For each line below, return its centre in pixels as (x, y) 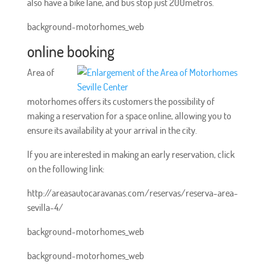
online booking (71, 51)
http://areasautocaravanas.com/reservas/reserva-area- (132, 193)
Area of (40, 72)
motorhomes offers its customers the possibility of (121, 101)
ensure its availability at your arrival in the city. (112, 130)
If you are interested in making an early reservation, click (130, 154)
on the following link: (65, 168)
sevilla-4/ (45, 207)
